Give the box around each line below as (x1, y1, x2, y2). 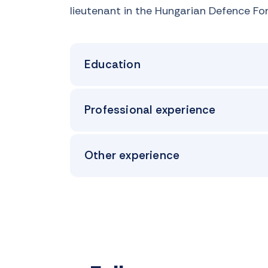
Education (84, 57, 141, 72)
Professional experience (84, 102, 216, 117)
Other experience (84, 148, 180, 163)
